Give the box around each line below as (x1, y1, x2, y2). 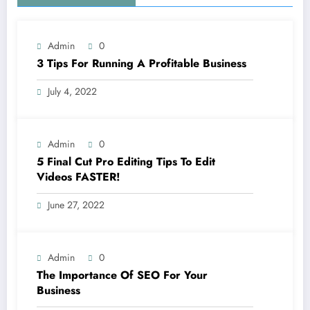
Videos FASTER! (37, 168, 120, 185)
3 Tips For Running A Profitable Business (37, 55, 246, 71)
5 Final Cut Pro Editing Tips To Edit (37, 153, 215, 170)
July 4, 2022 (48, 84, 97, 98)
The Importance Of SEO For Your (37, 266, 208, 283)
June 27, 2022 (48, 197, 104, 212)
